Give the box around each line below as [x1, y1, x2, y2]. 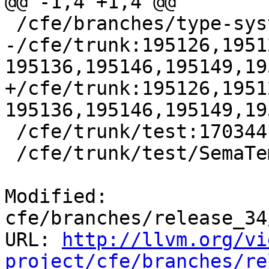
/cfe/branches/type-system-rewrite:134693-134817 [5, 13, 16, 35]
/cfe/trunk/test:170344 [5, 121, 16, 143]
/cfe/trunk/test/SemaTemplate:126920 [5, 142, 16, 165]
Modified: [5, 186, 107, 208]
